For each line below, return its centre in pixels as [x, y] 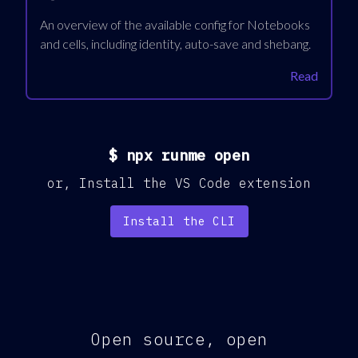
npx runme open [188, 155]
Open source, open [179, 339]
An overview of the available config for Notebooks [175, 24]
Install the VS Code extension [195, 183]
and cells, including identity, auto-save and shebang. [175, 43]
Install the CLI [179, 221]
